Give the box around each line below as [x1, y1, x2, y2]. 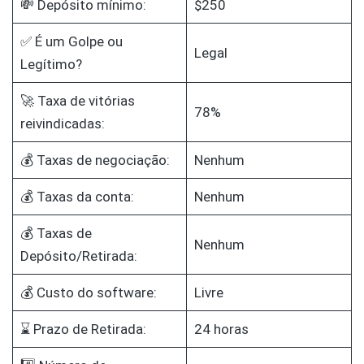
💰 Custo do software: [19, 284, 157, 301]
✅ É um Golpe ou [19, 33, 123, 50]
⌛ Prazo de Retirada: [19, 321, 146, 338]
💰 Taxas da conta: [19, 188, 134, 206]
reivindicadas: [19, 115, 105, 132]
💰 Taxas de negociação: [19, 152, 170, 169]
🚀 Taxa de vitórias [19, 93, 135, 110]
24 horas [193, 321, 249, 338]
